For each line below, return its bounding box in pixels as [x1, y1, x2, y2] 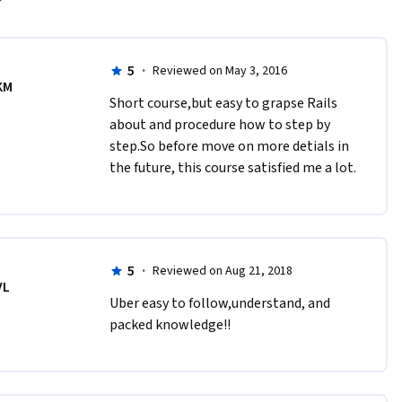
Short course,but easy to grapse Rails [109, 93, 337, 114]
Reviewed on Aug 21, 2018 [152, 262, 293, 281]
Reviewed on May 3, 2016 [152, 62, 287, 81]
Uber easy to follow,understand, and [109, 293, 330, 314]
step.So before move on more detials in [109, 136, 349, 157]
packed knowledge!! [109, 315, 231, 336]
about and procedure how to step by [109, 115, 330, 135]
